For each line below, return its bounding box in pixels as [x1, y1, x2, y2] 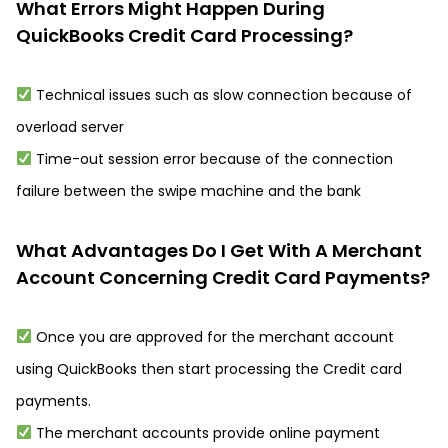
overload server [16, 117, 124, 137]
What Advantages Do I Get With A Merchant [16, 238, 422, 263]
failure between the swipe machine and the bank [16, 181, 361, 201]
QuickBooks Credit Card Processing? [16, 23, 353, 48]
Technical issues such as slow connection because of [31, 85, 412, 105]
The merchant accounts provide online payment [31, 423, 380, 443]
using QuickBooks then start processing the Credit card [16, 359, 402, 379]
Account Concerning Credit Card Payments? [16, 265, 430, 290]
